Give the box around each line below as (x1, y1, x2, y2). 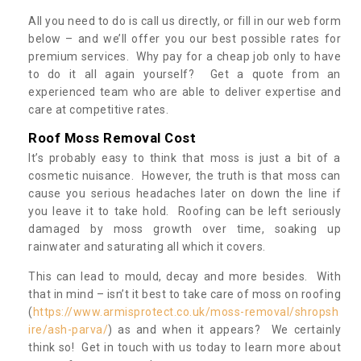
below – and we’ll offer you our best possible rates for (28, 31, 341, 45)
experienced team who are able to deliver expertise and (28, 85, 341, 98)
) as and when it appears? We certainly (108, 322, 341, 336)
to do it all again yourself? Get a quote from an (28, 67, 341, 81)
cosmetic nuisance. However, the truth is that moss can (28, 168, 341, 182)
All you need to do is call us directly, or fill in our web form (28, 14, 341, 27)
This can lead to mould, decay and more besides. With (28, 269, 341, 283)
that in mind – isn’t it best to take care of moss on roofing (28, 287, 341, 301)
